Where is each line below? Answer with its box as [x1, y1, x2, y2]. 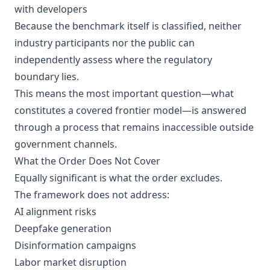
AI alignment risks [14, 205, 96, 218]
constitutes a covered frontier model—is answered [14, 104, 246, 117]
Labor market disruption [14, 256, 127, 269]
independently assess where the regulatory [14, 53, 212, 66]
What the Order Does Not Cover [14, 154, 160, 168]
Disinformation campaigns [14, 239, 136, 252]
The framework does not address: [14, 188, 169, 201]
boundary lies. [14, 70, 79, 83]
